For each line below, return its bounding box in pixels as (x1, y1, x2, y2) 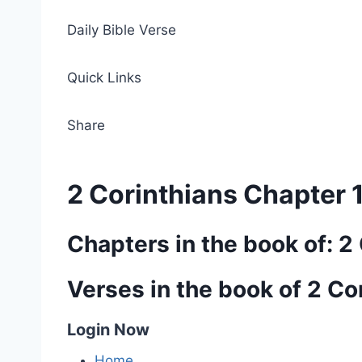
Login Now (67, 320, 149, 339)
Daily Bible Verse (67, 22, 176, 38)
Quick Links (67, 69, 141, 86)
